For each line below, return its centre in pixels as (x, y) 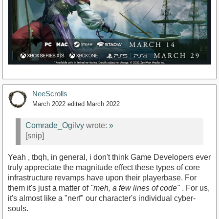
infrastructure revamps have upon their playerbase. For (102, 177)
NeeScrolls (50, 93)
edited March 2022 (94, 104)
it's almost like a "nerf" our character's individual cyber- (102, 198)
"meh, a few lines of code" (135, 188)
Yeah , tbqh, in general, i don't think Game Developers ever (109, 157)
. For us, (195, 188)
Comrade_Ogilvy (55, 126)
